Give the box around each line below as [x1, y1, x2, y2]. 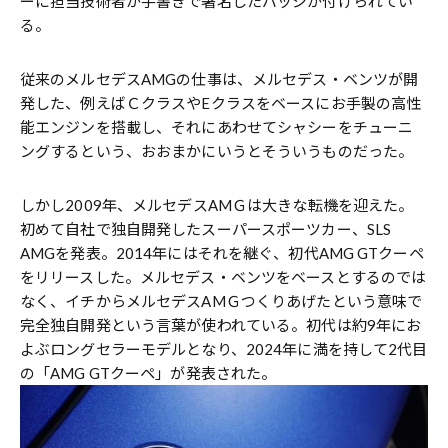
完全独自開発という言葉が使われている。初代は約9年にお [20, 315, 422, 334]
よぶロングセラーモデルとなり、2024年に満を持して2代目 [20, 339, 428, 358]
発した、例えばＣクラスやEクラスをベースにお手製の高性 [20, 93, 422, 112]
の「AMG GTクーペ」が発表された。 [20, 363, 277, 382]
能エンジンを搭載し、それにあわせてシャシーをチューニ [20, 117, 414, 136]
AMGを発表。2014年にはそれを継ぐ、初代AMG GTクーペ [20, 243, 424, 262]
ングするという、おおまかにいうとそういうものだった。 [20, 141, 414, 160]
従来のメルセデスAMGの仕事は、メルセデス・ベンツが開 [20, 69, 419, 88]
